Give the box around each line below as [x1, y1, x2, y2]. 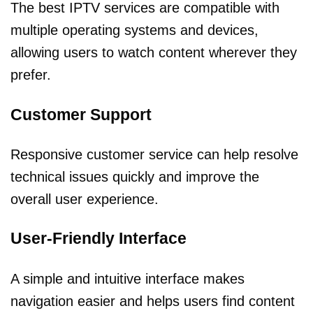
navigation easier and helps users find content [10, 293, 295, 309]
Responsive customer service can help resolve [10, 146, 298, 162]
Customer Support [10, 105, 152, 124]
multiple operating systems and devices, [10, 22, 259, 38]
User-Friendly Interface [10, 229, 187, 248]
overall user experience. [10, 191, 159, 207]
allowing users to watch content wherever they [10, 45, 297, 61]
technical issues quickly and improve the [10, 168, 259, 184]
